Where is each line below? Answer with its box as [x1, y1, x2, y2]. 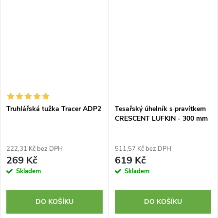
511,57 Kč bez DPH [115, 145, 171, 154]
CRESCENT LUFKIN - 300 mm [115, 114, 208, 124]
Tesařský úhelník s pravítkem [115, 104, 206, 114]
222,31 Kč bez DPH [6, 145, 63, 154]
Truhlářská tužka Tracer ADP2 [6, 104, 101, 114]
